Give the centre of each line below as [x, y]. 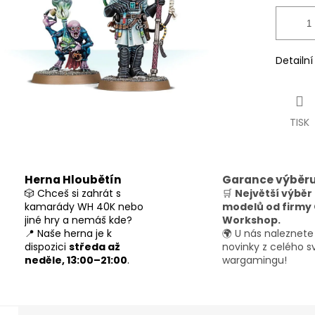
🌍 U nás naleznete [268, 233]
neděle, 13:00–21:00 [76, 260]
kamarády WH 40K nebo [84, 206]
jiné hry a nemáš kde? [78, 220]
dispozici [47, 246]
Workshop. [251, 220]
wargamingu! [255, 260]
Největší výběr [274, 193]
